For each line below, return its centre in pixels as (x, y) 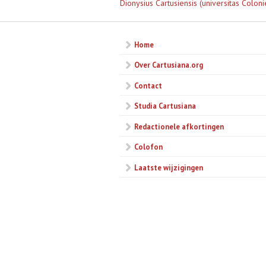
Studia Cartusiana (165, 106)
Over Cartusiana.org (169, 65)
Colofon (148, 147)
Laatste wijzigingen (169, 167)
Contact (148, 85)
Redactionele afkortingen (179, 126)
